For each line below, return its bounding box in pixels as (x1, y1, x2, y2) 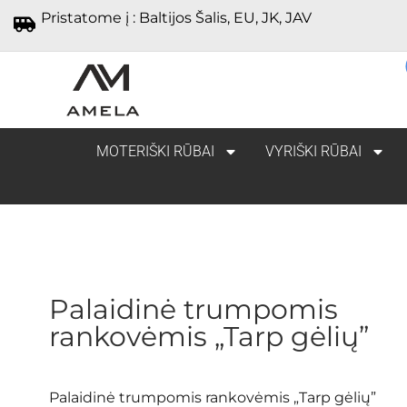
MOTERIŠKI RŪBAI (95, 143, 214, 160)
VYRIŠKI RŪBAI (264, 143, 362, 160)
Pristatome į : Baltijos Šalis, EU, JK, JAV (40, 9, 312, 26)
